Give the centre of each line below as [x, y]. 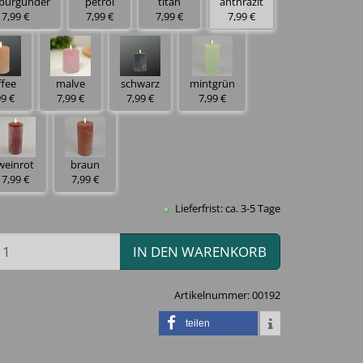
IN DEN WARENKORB [200, 251]
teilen [198, 323]
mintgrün [212, 83]
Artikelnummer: [213, 295]
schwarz [140, 83]
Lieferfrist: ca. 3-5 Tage [226, 208]
